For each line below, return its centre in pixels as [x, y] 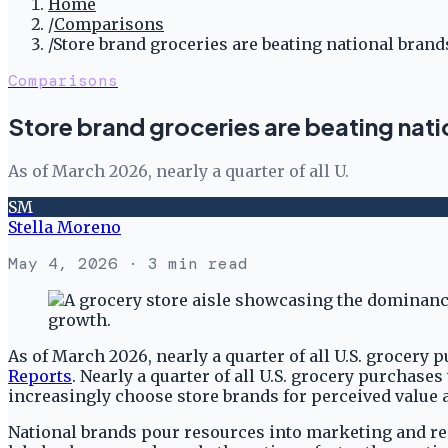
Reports [40, 375]
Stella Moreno [64, 226]
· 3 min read [183, 263]
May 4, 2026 [63, 263]
